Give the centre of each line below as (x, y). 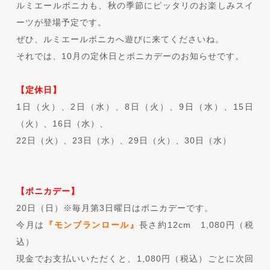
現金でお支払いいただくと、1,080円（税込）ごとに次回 (135, 258)
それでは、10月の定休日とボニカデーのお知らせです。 (130, 56)
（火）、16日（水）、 (62, 123)
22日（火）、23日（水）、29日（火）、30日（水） (124, 140)
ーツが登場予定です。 (61, 22)
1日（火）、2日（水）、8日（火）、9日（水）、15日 (135, 106)
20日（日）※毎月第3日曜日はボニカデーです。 (115, 208)
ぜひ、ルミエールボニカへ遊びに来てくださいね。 (120, 39)
